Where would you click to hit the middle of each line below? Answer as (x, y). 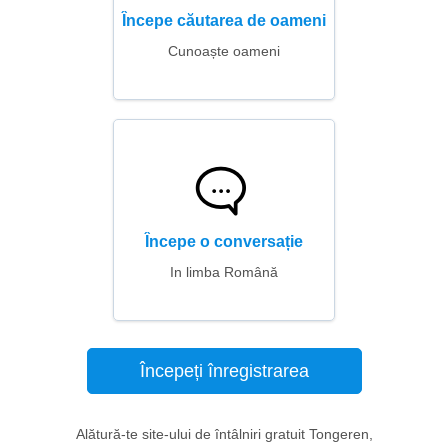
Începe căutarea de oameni (224, 20)
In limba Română (224, 272)
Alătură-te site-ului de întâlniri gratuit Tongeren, (224, 434)
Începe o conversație (224, 241)
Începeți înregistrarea (224, 371)
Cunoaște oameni (224, 51)
